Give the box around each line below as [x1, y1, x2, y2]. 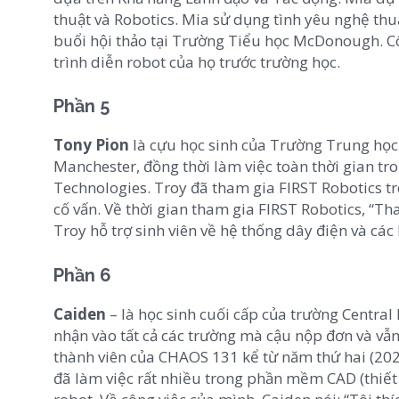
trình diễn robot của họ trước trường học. [53, 51, 340, 72]
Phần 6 [53, 264, 111, 286]
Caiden [53, 303, 106, 324]
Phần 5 [53, 95, 110, 118]
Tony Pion [53, 134, 129, 156]
